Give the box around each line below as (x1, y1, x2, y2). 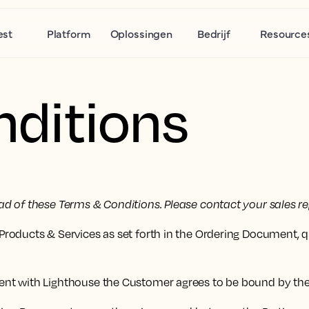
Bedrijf (197, 26, 230, 41)
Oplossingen (110, 26, 172, 41)
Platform (46, 26, 91, 41)
